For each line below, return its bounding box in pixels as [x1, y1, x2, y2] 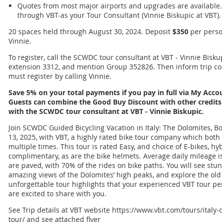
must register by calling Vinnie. [8, 71, 111, 81]
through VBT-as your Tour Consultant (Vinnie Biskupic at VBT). [17, 10, 221, 20]
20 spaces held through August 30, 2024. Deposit [8, 27, 172, 37]
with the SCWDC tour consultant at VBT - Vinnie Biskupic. [8, 107, 204, 116]
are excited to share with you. [8, 189, 107, 199]
